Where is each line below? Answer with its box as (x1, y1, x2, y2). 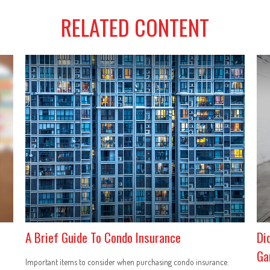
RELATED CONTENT (61, 10, 209, 43)
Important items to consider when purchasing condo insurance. (25, 257, 229, 268)
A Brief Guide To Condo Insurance (25, 228, 181, 247)
